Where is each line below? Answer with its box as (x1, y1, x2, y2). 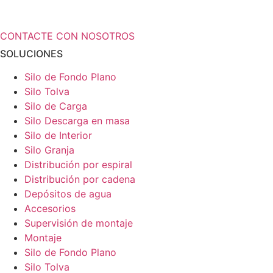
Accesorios (24, 202, 76, 215)
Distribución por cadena (24, 173, 135, 186)
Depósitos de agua (24, 188, 112, 200)
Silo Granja (24, 144, 74, 157)
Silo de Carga (24, 100, 87, 113)
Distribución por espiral (24, 158, 132, 171)
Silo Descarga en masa (24, 115, 130, 127)
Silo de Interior (24, 129, 92, 142)
